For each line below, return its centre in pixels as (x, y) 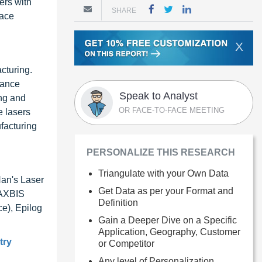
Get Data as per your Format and (166, 191)
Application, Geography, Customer (169, 232)
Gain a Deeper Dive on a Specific (168, 220)
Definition (118, 202)
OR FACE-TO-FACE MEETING (172, 110)
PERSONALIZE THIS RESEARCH (161, 152)
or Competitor (126, 243)
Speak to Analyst (158, 96)
